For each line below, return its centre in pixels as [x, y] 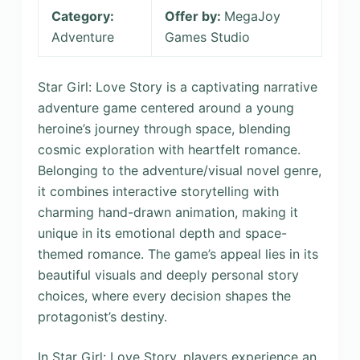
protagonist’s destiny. [102, 317]
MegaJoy [252, 16]
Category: [82, 16]
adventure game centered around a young [166, 108]
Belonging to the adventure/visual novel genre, [179, 170]
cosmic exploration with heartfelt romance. [169, 149]
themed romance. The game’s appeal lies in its [178, 254]
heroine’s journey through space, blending [164, 129]
